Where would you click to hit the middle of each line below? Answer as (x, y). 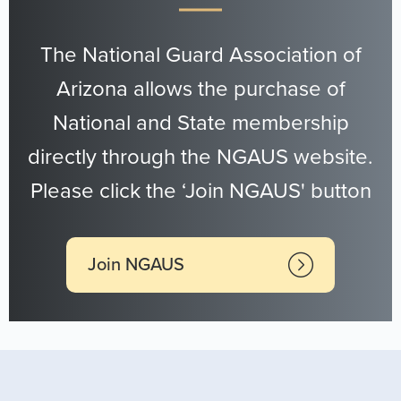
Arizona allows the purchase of (200, 89)
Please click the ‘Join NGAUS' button (200, 191)
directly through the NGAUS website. (200, 157)
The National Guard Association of (200, 55)
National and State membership (200, 123)
